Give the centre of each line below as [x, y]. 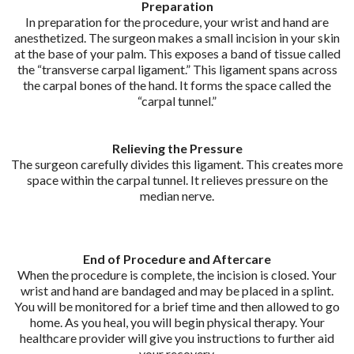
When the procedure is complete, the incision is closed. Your [177, 274]
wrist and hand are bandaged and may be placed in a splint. [177, 290]
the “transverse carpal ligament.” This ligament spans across [177, 69]
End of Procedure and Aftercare [177, 258]
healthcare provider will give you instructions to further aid [177, 337]
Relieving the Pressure [177, 148]
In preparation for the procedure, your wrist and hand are [177, 21]
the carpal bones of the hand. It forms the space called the [177, 85]
